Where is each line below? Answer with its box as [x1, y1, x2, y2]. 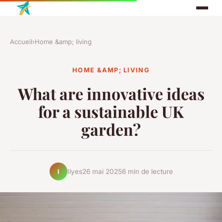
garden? [81, 118, 141, 140]
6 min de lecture [121, 167, 173, 175]
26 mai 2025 [82, 167, 122, 175]
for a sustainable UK [38, 101, 184, 122]
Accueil [10, 38, 32, 46]
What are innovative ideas [17, 83, 205, 105]
